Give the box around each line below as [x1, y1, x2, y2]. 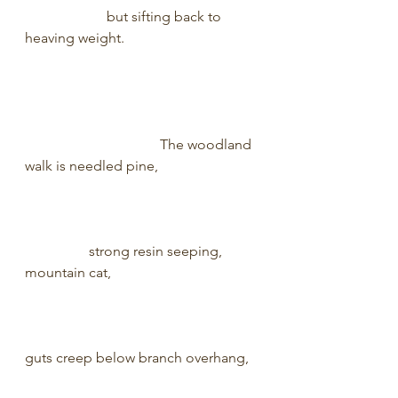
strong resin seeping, [25, 243, 226, 259]
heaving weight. [25, 29, 259, 46]
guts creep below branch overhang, [25, 349, 259, 366]
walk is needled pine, [25, 157, 258, 174]
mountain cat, [25, 264, 257, 281]
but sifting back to [25, 8, 225, 25]
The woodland [25, 136, 255, 153]
